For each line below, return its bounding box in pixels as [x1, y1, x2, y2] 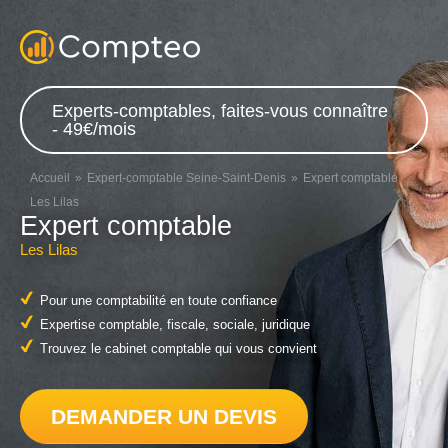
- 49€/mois [52, 119, 136, 139]
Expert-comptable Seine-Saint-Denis [87, 171, 286, 185]
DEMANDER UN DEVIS [51, 404, 277, 428]
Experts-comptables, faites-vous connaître [52, 101, 388, 121]
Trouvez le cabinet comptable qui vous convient [40, 342, 317, 356]
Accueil [30, 171, 70, 185]
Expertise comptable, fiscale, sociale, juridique [40, 318, 310, 332]
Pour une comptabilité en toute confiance [40, 294, 277, 308]
